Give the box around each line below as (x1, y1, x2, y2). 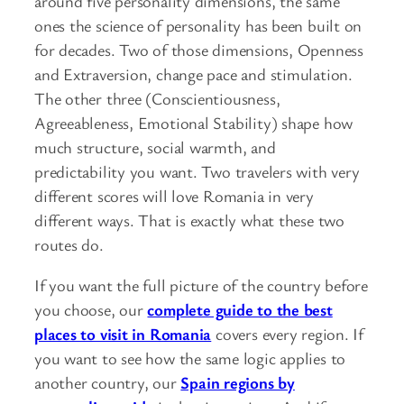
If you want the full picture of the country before (34, 274, 368, 297)
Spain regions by (180, 372, 295, 394)
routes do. (34, 233, 104, 255)
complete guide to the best (147, 298, 333, 321)
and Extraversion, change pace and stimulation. (34, 62, 353, 85)
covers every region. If (211, 323, 364, 345)
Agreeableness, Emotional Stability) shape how (34, 111, 353, 133)
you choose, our (34, 298, 148, 321)
